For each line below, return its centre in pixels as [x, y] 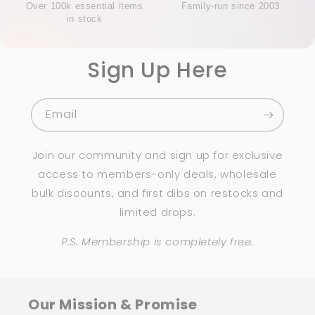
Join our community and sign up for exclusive [157, 155]
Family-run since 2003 [231, 7]
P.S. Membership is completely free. [157, 242]
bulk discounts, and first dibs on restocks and [157, 193]
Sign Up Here [157, 71]
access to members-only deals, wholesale [157, 174]
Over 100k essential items [84, 7]
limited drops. [157, 212]
